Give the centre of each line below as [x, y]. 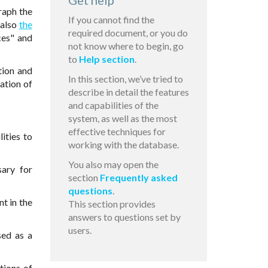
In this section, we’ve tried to [125, 79]
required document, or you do [128, 33]
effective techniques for [117, 132]
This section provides [112, 204]
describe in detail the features [128, 92]
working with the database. [123, 145]
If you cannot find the [111, 20]
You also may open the [113, 165]
